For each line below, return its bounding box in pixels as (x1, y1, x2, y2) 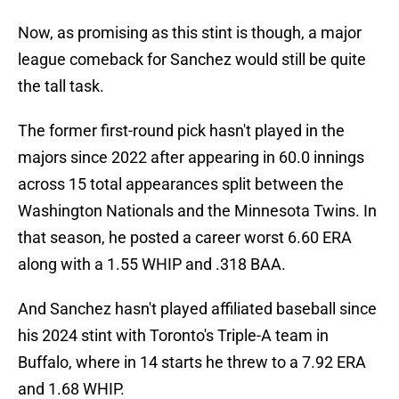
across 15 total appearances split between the (18, 175, 344, 194)
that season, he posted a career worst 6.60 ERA (18, 228, 352, 248)
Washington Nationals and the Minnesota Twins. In (18, 201, 377, 221)
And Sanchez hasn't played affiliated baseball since (18, 299, 377, 319)
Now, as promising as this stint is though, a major (18, 23, 362, 43)
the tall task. (18, 77, 104, 96)
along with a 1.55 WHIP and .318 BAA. (18, 255, 286, 274)
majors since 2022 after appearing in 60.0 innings (18, 148, 364, 167)
